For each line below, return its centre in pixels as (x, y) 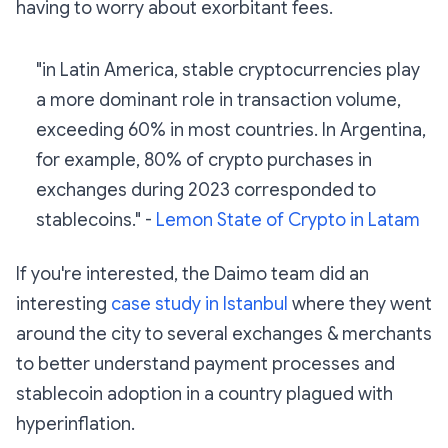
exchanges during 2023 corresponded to (206, 189)
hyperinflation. (75, 423)
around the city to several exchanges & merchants (224, 333)
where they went (360, 303)
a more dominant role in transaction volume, (218, 99)
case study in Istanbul (199, 303)
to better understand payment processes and (205, 363)
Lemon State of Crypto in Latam (288, 219)
